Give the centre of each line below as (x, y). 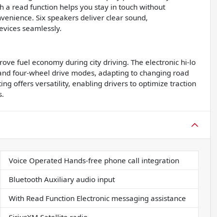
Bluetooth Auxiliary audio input (62, 179)
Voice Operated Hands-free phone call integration (94, 161)
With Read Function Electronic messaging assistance (97, 198)
